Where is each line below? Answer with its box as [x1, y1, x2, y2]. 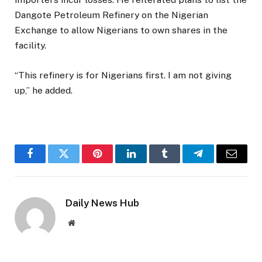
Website [74, 218, 101, 226]
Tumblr [163, 157, 195, 168]
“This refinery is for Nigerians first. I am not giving [15, 69, 232, 81]
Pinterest [96, 157, 134, 168]
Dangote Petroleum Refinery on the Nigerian [15, 9, 208, 21]
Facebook [29, 157, 71, 168]
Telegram [197, 157, 237, 168]
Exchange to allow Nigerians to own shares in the [15, 25, 227, 36]
